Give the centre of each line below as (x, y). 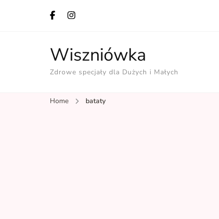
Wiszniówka (98, 55)
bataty (96, 101)
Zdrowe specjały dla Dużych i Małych (114, 72)
